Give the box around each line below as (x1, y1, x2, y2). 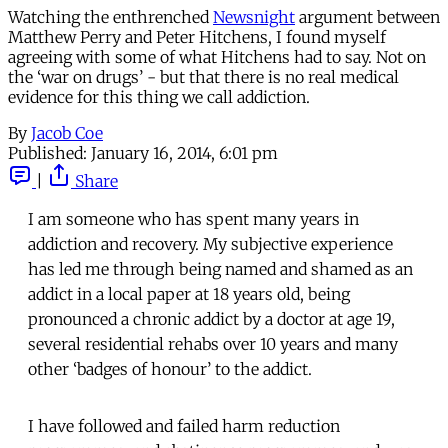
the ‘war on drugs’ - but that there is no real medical (8, 66, 399, 87)
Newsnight (213, 6, 295, 27)
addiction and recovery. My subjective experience (28, 233, 393, 254)
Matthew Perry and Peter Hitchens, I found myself (8, 26, 386, 47)
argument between (295, 6, 440, 27)
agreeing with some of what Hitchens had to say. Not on (8, 46, 426, 67)
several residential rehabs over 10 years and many (28, 333, 398, 354)
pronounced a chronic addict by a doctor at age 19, (28, 308, 395, 329)
